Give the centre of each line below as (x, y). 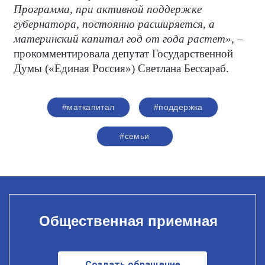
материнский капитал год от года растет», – (128, 39)
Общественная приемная (128, 221)
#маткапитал (88, 107)
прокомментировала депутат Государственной (123, 54)
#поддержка (178, 107)
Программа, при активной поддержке (108, 9)
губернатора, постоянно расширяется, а (114, 24)
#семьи (135, 136)
